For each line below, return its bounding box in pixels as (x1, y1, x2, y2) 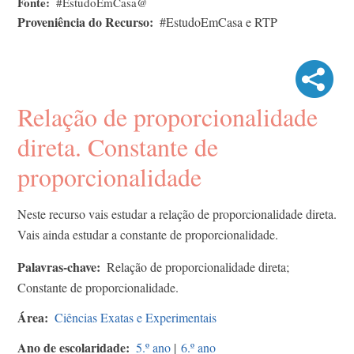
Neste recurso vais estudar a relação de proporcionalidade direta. (17, 205, 337, 222)
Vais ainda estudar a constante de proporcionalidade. (17, 225, 278, 243)
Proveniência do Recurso (17, 12, 149, 31)
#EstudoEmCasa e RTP (160, 13, 277, 30)
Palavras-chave (17, 257, 96, 276)
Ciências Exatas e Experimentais (55, 308, 217, 326)
